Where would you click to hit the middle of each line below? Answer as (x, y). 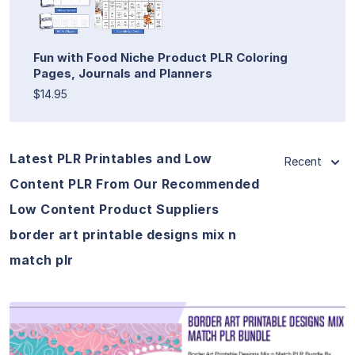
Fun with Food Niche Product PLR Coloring (160, 57)
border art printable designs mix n (123, 234)
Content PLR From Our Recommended (134, 183)
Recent (303, 161)
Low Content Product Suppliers (115, 209)
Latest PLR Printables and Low (111, 158)
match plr (42, 260)
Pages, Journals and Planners (123, 73)
